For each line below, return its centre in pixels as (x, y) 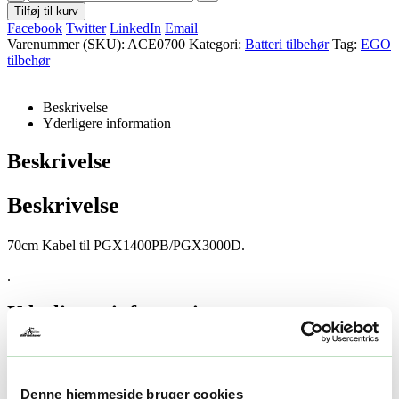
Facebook (35, 28)
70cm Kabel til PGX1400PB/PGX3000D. (126, 245)
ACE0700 (156, 44)
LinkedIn (135, 28)
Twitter (86, 28)
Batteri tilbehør (287, 44)
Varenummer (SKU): (67, 44)
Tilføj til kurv (46, 11)
